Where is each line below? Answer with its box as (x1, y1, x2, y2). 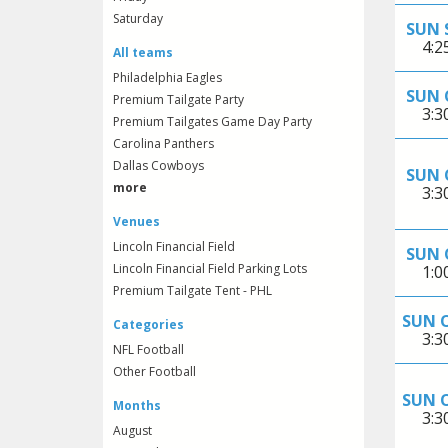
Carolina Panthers (113, 135, 214, 153)
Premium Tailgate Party (113, 91, 244, 109)
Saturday (113, 10, 163, 28)
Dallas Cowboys (113, 157, 204, 175)
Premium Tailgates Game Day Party (113, 113, 312, 131)
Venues (113, 213, 160, 231)
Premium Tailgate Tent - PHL (113, 282, 272, 300)
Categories (113, 316, 184, 334)
